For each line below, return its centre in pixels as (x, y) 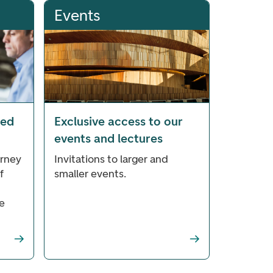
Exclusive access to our (119, 121)
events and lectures (108, 138)
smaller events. (90, 173)
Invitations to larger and (111, 159)
